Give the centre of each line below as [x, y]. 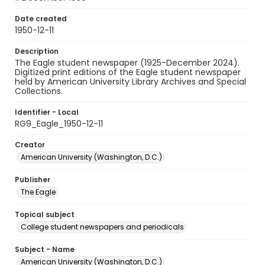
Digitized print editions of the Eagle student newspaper [128, 72]
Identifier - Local [47, 112]
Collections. [39, 91]
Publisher [33, 180]
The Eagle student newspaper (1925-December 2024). [127, 63]
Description [37, 51]
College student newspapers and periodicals [102, 227]
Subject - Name [45, 249]
